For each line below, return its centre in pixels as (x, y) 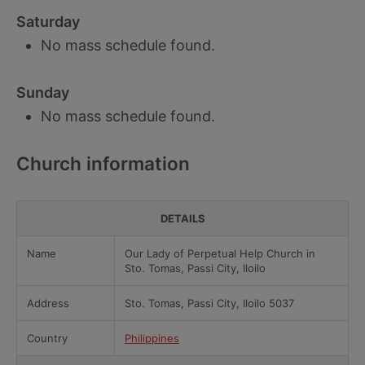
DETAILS (182, 218)
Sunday (43, 92)
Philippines (152, 338)
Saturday (48, 22)
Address (48, 303)
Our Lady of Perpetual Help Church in (220, 253)
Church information (103, 163)
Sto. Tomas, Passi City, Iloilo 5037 (209, 303)
